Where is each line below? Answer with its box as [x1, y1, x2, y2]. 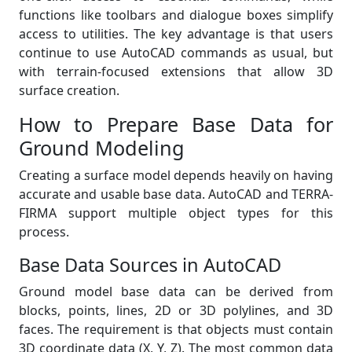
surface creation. [19, 82, 119, 99]
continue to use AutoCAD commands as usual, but [19, 44, 333, 61]
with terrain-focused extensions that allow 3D [19, 63, 333, 80]
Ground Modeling [19, 134, 185, 161]
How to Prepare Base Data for [19, 111, 333, 137]
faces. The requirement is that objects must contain [19, 321, 333, 338]
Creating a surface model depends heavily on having [19, 167, 333, 184]
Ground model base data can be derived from [19, 283, 333, 300]
